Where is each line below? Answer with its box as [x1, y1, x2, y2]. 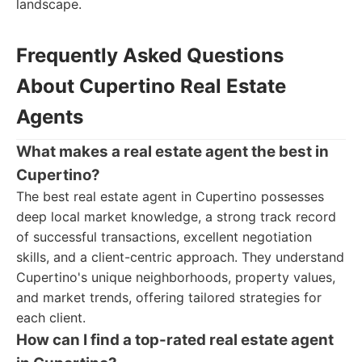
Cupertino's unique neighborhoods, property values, [16, 269, 335, 285]
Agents [16, 105, 83, 128]
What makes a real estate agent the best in [16, 142, 329, 161]
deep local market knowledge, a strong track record [16, 208, 336, 225]
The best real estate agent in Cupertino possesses [16, 188, 324, 204]
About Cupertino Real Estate [16, 74, 286, 98]
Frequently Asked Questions [16, 44, 284, 67]
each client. [16, 309, 86, 326]
